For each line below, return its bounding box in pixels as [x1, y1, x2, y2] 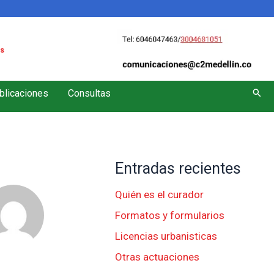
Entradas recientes [115, 159, 242, 177]
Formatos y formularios [115, 209, 225, 221]
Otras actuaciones [115, 250, 200, 263]
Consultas [68, 87, 111, 99]
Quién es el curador [115, 188, 204, 201]
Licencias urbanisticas [115, 229, 218, 242]
